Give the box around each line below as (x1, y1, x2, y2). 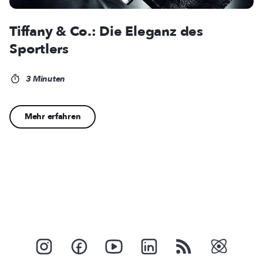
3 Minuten (23, 73, 65, 85)
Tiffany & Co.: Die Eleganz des (9, 22, 203, 41)
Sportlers (9, 39, 69, 58)
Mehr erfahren (25, 110, 81, 122)
